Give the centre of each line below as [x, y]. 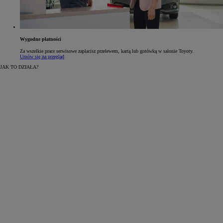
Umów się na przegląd [42, 57]
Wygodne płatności [41, 39]
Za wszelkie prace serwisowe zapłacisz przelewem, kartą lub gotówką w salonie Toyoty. [107, 51]
